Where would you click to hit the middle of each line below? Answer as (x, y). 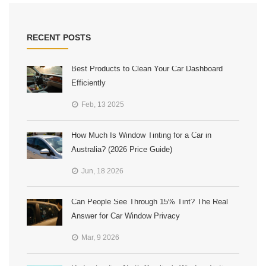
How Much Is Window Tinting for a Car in (141, 135)
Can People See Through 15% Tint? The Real (150, 202)
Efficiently (88, 83)
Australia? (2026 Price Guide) (122, 150)
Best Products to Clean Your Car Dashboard (147, 69)
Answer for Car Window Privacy (126, 216)
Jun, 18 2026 (102, 171)
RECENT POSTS (59, 38)
